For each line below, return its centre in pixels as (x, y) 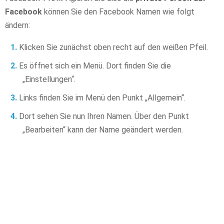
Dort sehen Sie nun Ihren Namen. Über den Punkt (104, 116)
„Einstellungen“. (49, 79)
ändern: (17, 25)
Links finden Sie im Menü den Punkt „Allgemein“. (102, 97)
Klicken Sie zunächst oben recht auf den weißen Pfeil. (113, 47)
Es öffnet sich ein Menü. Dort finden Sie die (95, 65)
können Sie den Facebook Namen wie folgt (118, 11)
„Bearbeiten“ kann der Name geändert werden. (103, 129)
